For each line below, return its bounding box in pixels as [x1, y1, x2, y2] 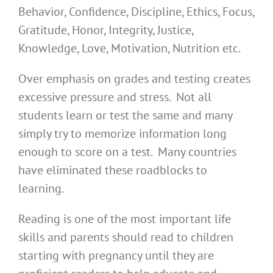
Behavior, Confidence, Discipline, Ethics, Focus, [18, 4, 254, 20]
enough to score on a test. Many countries [18, 144, 236, 160]
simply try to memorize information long [18, 126, 227, 142]
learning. [18, 180, 64, 197]
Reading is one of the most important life [18, 211, 231, 227]
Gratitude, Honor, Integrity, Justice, [18, 22, 193, 38]
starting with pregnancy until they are [18, 247, 214, 264]
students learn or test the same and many [18, 107, 232, 124]
